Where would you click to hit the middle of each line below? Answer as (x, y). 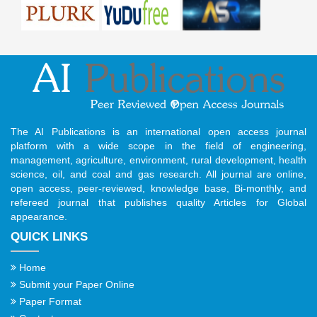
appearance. (39, 216)
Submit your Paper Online (75, 284)
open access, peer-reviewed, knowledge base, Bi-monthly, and (158, 188)
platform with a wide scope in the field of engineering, (158, 145)
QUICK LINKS (49, 236)
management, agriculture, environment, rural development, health (158, 160)
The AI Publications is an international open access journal (158, 131)
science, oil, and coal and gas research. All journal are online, (158, 174)
